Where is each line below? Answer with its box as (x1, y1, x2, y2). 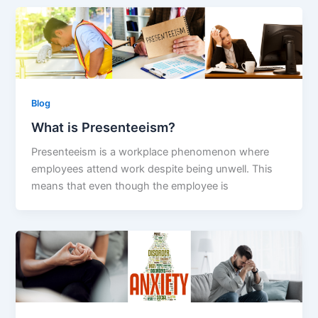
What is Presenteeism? (31, 119, 176, 136)
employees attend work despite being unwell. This (31, 163, 273, 176)
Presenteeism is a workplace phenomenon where (31, 146, 270, 159)
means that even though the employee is (31, 180, 229, 193)
